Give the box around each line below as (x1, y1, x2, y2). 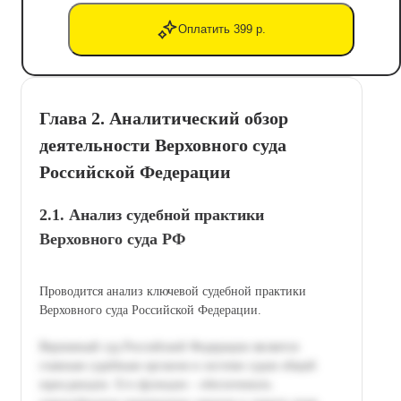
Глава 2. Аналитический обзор (39, 107, 288, 128)
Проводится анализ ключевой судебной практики (39, 284, 306, 298)
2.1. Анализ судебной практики (39, 205, 264, 224)
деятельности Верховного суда (39, 134, 286, 155)
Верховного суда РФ (39, 229, 185, 248)
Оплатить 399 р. (178, 22, 266, 37)
